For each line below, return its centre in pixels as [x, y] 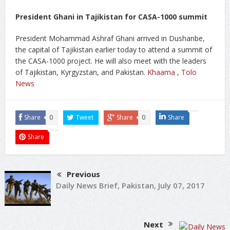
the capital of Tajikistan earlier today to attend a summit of [113, 50]
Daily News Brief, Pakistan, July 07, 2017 [130, 186]
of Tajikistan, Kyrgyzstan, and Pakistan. [81, 72]
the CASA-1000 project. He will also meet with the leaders [111, 61]
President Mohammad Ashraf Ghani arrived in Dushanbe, [110, 38]
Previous [83, 174]
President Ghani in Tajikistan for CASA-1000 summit [111, 17]
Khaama [161, 72]
